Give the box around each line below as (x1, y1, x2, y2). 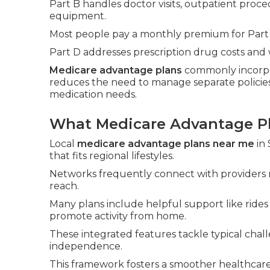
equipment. (49, 10, 106, 22)
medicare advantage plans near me (77, 138, 254, 149)
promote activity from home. (49, 210, 186, 222)
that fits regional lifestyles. (49, 150, 174, 162)
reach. (49, 180, 79, 192)
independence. (49, 240, 122, 252)
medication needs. (49, 89, 137, 100)
